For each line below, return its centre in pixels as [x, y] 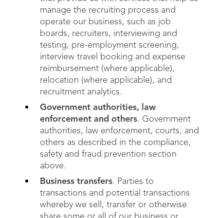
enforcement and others [89, 119]
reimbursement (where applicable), [107, 69]
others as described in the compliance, [115, 143]
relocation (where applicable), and [106, 80]
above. [53, 166]
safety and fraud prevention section [108, 154]
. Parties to [133, 182]
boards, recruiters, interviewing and [109, 34]
